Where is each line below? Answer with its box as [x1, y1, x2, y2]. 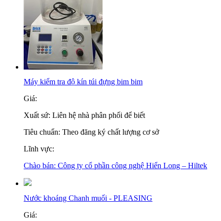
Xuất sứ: [24, 111, 52, 119]
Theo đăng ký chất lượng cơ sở [62, 128, 159, 136]
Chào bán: [24, 161, 58, 170]
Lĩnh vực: [24, 145, 54, 153]
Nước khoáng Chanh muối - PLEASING [24, 194, 152, 202]
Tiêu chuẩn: [24, 128, 62, 136]
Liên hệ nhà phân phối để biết [52, 111, 145, 119]
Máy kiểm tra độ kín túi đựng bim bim [24, 77, 143, 86]
